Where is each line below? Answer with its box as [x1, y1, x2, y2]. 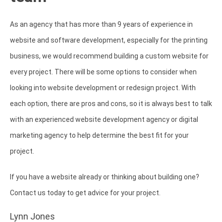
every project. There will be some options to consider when [10, 68, 197, 76]
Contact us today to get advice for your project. [10, 189, 162, 197]
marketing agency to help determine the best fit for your [10, 131, 189, 140]
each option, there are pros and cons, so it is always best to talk [10, 100, 212, 108]
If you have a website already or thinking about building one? [10, 173, 199, 181]
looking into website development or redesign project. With [10, 84, 196, 92]
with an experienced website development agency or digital [10, 115, 198, 124]
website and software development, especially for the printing [10, 36, 208, 45]
